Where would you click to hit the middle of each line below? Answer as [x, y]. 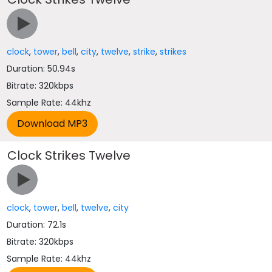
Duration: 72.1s [37, 225]
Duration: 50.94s [41, 69]
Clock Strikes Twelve [69, 155]
